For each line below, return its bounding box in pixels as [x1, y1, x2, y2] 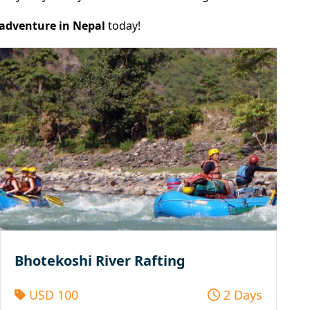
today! [105, 18, 140, 34]
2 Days [220, 286, 262, 303]
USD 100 [25, 286, 78, 303]
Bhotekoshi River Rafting [15, 250, 185, 270]
